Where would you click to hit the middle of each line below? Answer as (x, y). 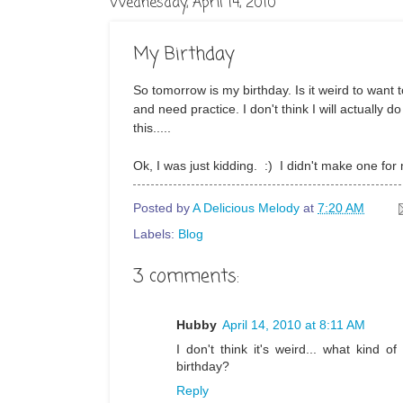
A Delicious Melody (246, 209)
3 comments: (186, 276)
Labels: (156, 234)
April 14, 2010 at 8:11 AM (294, 326)
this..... (152, 127)
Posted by (163, 209)
